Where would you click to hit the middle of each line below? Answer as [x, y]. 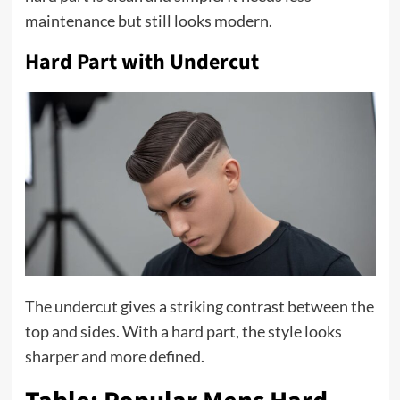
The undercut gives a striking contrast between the [199, 306]
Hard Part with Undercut [142, 62]
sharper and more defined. [114, 356]
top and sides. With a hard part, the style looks [183, 331]
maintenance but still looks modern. [148, 20]
